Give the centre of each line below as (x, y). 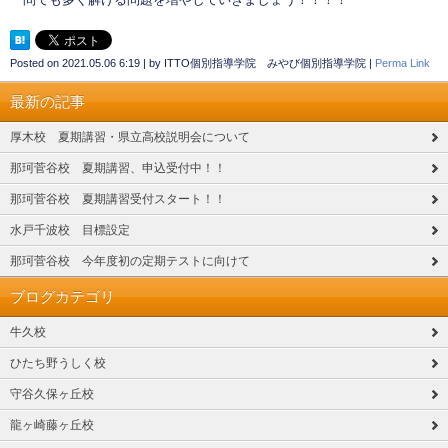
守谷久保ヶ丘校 (52, 394)
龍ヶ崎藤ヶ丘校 (52, 425)
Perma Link (402, 63)
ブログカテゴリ (62, 297)
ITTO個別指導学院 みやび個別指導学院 (265, 63)
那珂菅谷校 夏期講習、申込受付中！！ (118, 168)
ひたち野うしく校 (58, 363)
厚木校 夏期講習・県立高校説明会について (130, 137)
